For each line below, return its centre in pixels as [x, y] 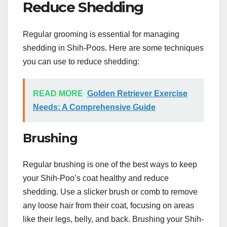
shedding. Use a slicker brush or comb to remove [110, 192]
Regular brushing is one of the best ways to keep [110, 164]
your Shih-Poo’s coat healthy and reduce [96, 178]
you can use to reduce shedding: [81, 62]
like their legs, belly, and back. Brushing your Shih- [113, 219]
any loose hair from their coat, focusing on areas [108, 205]
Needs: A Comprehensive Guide [94, 107]
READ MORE [58, 94]
